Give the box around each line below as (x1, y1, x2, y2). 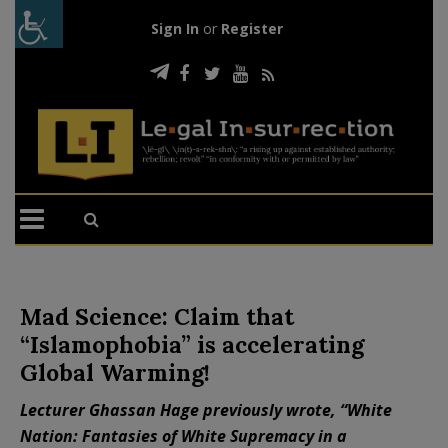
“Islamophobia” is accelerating (20, 329, 364, 359)
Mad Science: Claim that (20, 301, 294, 331)
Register (220, 19, 283, 38)
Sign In (150, 19, 199, 38)
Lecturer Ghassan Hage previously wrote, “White (20, 398, 392, 421)
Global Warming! (20, 357, 210, 387)
